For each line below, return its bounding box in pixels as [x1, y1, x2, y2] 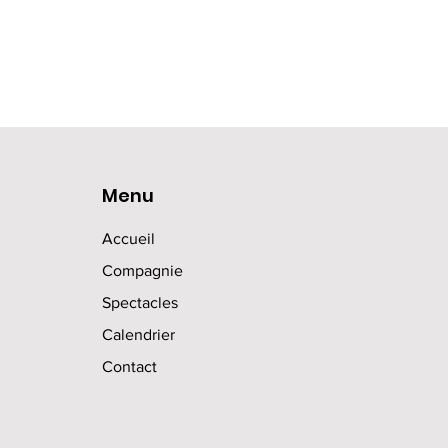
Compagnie [101, 262, 183, 279]
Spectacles [101, 294, 178, 311]
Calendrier [101, 326, 179, 343]
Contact [101, 358, 157, 375]
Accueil [101, 230, 155, 247]
